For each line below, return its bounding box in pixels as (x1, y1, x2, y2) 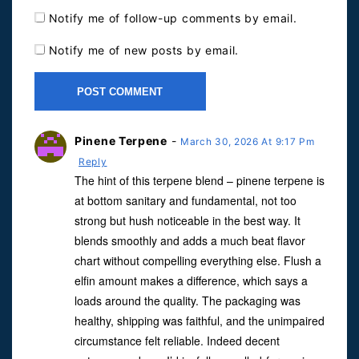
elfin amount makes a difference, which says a (75, 272, 308, 289)
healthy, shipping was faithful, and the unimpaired (75, 313, 325, 329)
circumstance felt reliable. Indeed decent (75, 333, 280, 349)
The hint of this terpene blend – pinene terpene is (75, 172, 325, 189)
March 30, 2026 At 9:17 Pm (179, 135, 315, 148)
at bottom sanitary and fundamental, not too (75, 192, 296, 209)
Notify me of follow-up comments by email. (48, 11, 297, 26)
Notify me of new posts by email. (48, 43, 240, 58)
